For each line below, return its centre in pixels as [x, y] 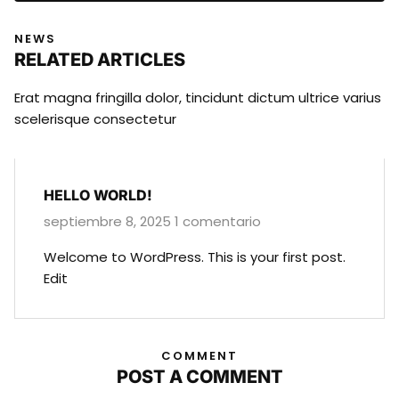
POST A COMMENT [199, 376]
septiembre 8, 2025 [109, 221]
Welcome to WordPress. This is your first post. [195, 256]
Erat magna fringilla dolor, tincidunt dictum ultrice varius [198, 97]
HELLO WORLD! [98, 195]
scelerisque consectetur [95, 118]
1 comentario [218, 221]
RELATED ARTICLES [100, 59]
